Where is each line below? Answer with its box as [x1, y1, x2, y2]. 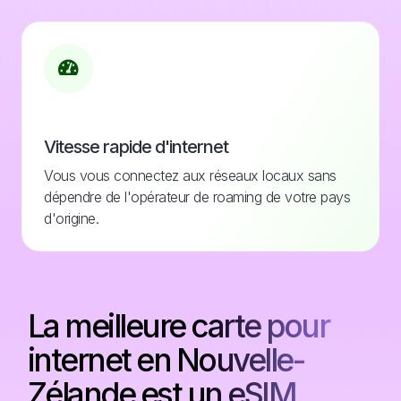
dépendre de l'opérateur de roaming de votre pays [44, 187, 350, 206]
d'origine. [44, 209, 98, 227]
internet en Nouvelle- [27, 340, 304, 379]
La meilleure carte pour [27, 306, 329, 345]
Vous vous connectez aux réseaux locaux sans [44, 166, 337, 184]
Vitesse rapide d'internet [44, 135, 228, 158]
